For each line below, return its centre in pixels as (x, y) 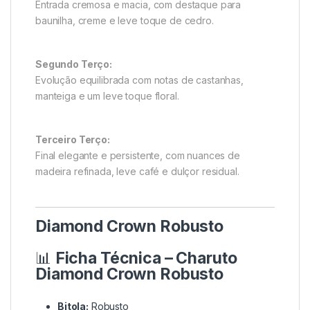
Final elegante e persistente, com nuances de (138, 155)
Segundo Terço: (74, 64)
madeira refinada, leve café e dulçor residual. (137, 171)
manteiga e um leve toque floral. (107, 95)
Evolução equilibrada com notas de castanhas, (139, 80)
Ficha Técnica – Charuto (146, 258)
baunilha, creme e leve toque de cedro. (125, 20)
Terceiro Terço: (73, 139)
